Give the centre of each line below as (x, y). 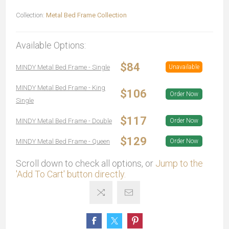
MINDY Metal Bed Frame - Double (64, 121)
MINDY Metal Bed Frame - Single (63, 67)
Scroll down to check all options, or (86, 163)
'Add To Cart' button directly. (71, 174)
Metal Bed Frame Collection (86, 15)
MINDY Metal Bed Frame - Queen (63, 141)
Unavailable (184, 67)
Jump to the (179, 163)
